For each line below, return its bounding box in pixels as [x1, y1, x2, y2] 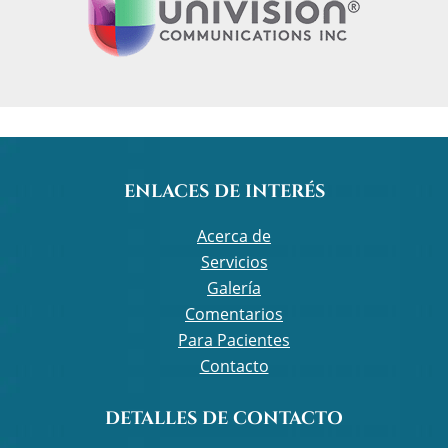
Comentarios [185, 303, 283, 326]
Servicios [200, 251, 268, 274]
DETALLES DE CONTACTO [105, 407, 343, 432]
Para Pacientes [178, 329, 290, 352]
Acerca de [197, 225, 271, 248]
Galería [207, 277, 261, 300]
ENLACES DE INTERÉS [123, 180, 325, 205]
